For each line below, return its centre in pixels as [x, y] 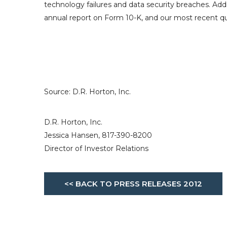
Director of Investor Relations [96, 148]
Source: [58, 92]
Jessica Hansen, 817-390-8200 [98, 135]
